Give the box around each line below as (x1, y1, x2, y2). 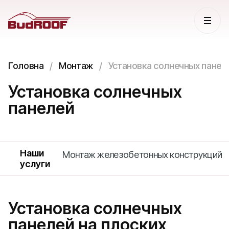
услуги (20, 158, 50, 169)
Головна (8, 60, 44, 71)
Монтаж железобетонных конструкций (62, 149, 223, 160)
